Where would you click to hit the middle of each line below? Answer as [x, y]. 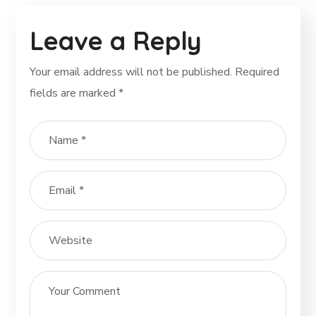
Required [257, 72]
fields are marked [74, 93]
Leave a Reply [116, 41]
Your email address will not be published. [131, 72]
